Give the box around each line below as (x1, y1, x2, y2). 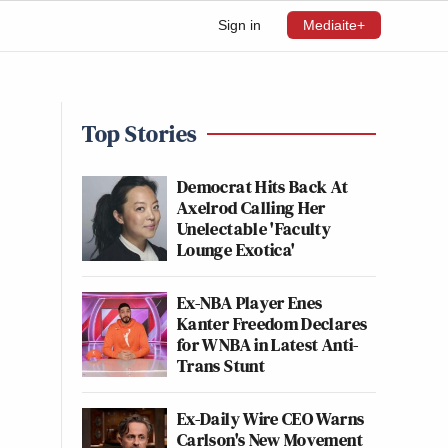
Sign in (218, 17, 261, 33)
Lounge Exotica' (177, 237, 296, 262)
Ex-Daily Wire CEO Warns (177, 406, 365, 431)
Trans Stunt (177, 353, 265, 378)
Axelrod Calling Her (177, 195, 326, 220)
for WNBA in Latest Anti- (177, 332, 359, 357)
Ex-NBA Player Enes (177, 290, 323, 315)
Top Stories (82, 117, 197, 150)
